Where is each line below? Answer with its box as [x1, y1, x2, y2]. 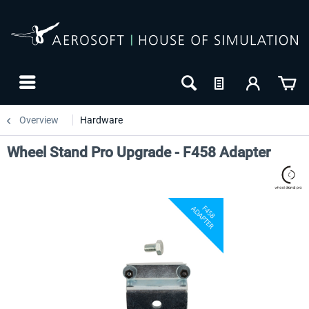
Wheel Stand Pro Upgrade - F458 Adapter [7, 144, 270, 161]
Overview [19, 114, 59, 126]
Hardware [80, 114, 123, 126]
